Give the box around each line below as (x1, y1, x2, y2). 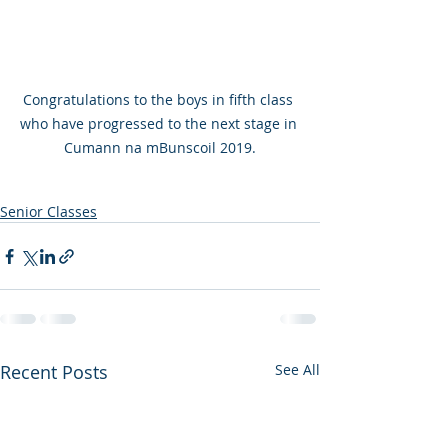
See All (275, 360, 320, 380)
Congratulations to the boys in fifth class (23, 90, 297, 110)
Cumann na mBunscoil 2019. (64, 138, 256, 158)
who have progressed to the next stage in (19, 114, 301, 134)
